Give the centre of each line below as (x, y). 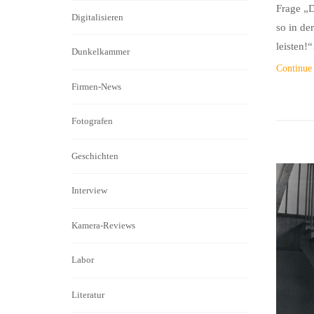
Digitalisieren (97, 17)
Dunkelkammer (101, 52)
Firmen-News (96, 86)
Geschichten (95, 156)
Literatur (88, 294)
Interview (89, 191)
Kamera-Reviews (103, 225)
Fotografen (92, 121)
